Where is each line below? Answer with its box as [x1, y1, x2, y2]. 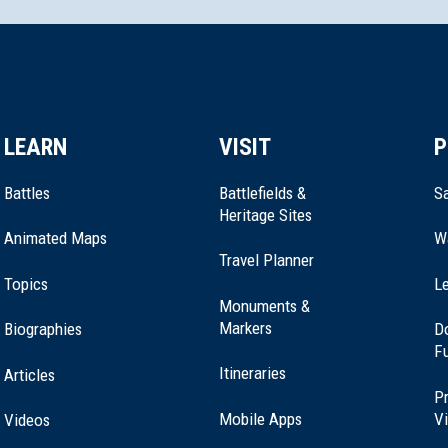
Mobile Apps [219, 408, 302, 429]
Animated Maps [4, 228, 107, 249]
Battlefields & [219, 182, 306, 203]
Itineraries [219, 363, 286, 384]
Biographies [4, 319, 82, 340]
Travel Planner [219, 250, 314, 271]
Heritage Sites [219, 204, 312, 225]
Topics [4, 273, 48, 294]
